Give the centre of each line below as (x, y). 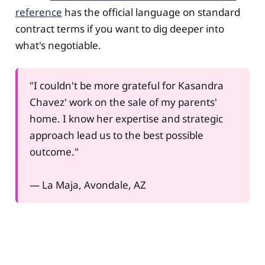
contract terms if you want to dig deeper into (119, 28)
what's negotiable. (58, 45)
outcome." (54, 151)
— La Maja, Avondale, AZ (88, 185)
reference (38, 12)
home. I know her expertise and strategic (126, 118)
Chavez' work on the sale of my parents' (123, 102)
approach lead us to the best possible (116, 135)
